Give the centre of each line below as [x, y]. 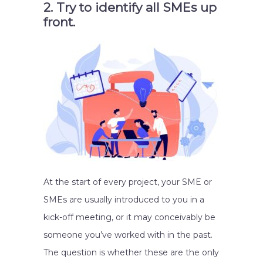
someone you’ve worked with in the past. [128, 235]
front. [59, 22]
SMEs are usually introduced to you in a [124, 200]
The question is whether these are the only [131, 252]
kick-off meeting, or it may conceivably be [129, 217]
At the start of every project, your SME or [128, 182]
